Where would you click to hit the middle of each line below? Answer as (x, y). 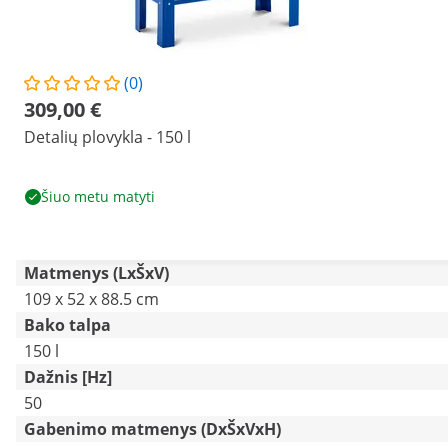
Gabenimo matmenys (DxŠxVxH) (152, 429)
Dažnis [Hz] (68, 377)
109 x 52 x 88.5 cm (91, 299)
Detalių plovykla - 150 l (107, 137)
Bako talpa (67, 325)
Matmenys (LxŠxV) (96, 273)
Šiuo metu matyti (98, 196)
